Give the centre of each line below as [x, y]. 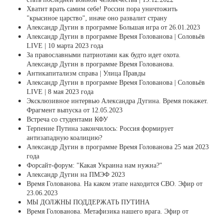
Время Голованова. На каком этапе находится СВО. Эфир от [115, 184]
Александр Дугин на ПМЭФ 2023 [76, 175]
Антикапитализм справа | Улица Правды [86, 74]
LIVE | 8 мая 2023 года [60, 92]
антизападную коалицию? [64, 138]
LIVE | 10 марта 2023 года [65, 46]
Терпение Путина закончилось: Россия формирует [100, 129]
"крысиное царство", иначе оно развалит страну [97, 18]
